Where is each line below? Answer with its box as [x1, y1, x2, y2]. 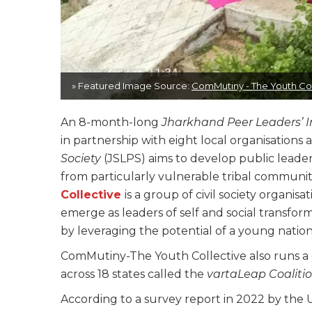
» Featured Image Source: [72, 80, 192, 92]
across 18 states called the [61, 267, 204, 281]
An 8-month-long [61, 116, 162, 130]
